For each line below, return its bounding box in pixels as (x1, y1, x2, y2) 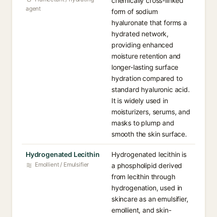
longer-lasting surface (111, 63, 179, 71)
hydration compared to (111, 74, 183, 82)
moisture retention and (111, 52, 181, 60)
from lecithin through (111, 172, 175, 181)
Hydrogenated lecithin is (111, 150, 186, 158)
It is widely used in (111, 96, 168, 105)
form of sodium (111, 7, 158, 15)
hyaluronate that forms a (111, 18, 187, 27)
